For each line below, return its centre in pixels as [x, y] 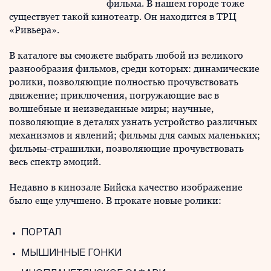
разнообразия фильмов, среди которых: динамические [134, 69]
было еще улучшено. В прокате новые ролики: [115, 201]
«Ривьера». [35, 30]
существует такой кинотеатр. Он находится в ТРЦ [123, 17]
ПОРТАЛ [41, 233]
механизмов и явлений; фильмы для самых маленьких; [135, 135]
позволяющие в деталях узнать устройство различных [133, 122]
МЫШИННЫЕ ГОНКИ [71, 253]
